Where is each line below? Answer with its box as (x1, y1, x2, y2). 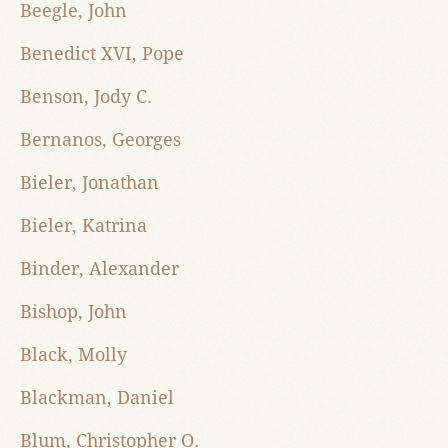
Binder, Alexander (20, 258, 179, 280)
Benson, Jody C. (20, 86, 152, 108)
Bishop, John (20, 301, 127, 323)
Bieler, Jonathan (20, 172, 159, 194)
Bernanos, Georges (20, 129, 181, 151)
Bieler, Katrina (20, 215, 147, 237)
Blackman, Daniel (20, 387, 174, 409)
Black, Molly (20, 344, 127, 366)
